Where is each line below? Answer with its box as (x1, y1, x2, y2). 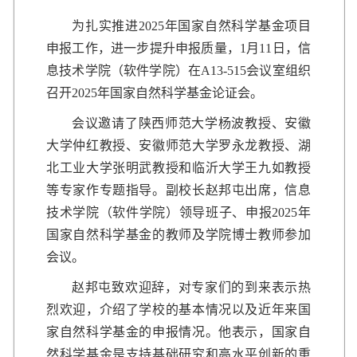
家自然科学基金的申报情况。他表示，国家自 (46, 324, 311, 339)
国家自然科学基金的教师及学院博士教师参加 (46, 227, 311, 241)
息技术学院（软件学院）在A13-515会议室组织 (46, 63, 311, 77)
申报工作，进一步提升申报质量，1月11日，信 (46, 41, 311, 55)
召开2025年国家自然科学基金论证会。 (46, 85, 263, 100)
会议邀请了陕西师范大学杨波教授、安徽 (72, 116, 311, 130)
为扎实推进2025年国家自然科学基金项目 (72, 18, 311, 33)
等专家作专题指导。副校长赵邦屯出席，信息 (46, 182, 311, 197)
